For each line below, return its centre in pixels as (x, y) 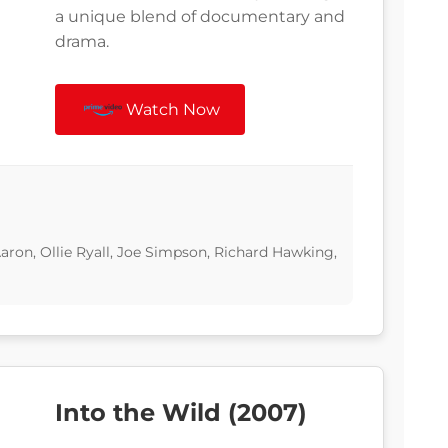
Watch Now (173, 110)
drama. (82, 42)
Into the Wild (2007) (181, 413)
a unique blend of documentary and (200, 17)
